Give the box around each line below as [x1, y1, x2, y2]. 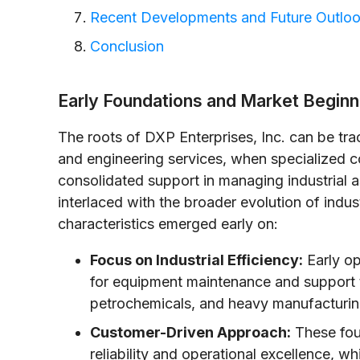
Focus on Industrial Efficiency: [90, 251, 303, 268]
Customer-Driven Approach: [90, 323, 291, 341]
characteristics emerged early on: [58, 215, 278, 232]
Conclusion [90, 37, 164, 55]
